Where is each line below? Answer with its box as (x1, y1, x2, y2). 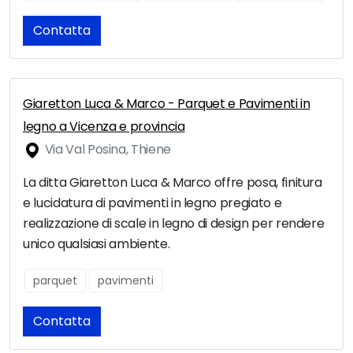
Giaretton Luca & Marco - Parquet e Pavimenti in (23, 95, 310, 113)
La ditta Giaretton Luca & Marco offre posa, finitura (23, 173, 322, 192)
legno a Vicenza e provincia (23, 117, 185, 136)
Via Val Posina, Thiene (42, 140, 171, 159)
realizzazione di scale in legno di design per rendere (23, 214, 325, 233)
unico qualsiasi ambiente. (23, 235, 170, 254)
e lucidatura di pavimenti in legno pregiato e (23, 194, 282, 213)
